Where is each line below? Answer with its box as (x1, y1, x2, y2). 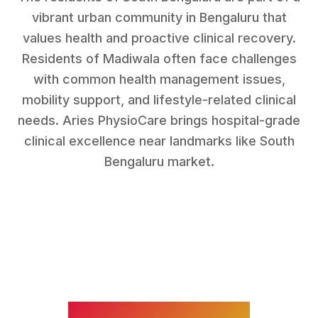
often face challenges (159, 50, 297, 66)
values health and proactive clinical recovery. (22, 30, 296, 45)
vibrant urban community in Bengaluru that (31, 9, 287, 25)
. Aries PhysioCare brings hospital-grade (55, 112, 300, 128)
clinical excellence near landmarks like (23, 133, 260, 148)
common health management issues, (62, 71, 285, 87)
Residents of (21, 50, 103, 66)
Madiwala (102, 50, 160, 66)
